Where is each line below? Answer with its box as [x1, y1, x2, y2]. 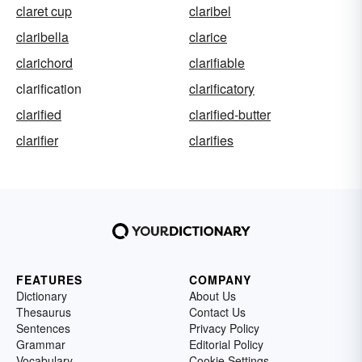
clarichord [16, 53, 73, 73]
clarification [16, 79, 82, 99]
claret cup [16, 2, 72, 21]
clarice [189, 27, 227, 47]
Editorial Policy [189, 336, 263, 353]
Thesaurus [16, 304, 71, 321]
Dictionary [16, 288, 67, 305]
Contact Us [189, 304, 246, 321]
